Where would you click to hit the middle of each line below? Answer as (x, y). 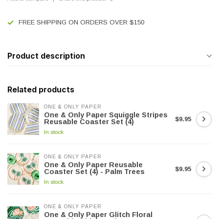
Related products (41, 90)
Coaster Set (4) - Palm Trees (94, 172)
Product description (46, 56)
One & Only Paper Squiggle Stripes (106, 115)
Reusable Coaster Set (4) (89, 122)
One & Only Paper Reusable (93, 165)
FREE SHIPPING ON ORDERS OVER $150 (81, 22)
